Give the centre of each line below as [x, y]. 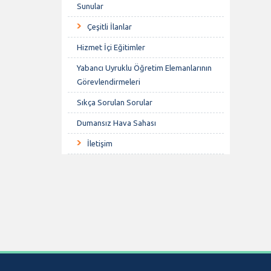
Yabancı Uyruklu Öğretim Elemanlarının [144, 68]
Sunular [90, 6]
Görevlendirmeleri [109, 82]
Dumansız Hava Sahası [116, 123]
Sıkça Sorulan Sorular [115, 102]
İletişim [100, 143]
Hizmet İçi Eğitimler [111, 47]
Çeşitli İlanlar [109, 27]
